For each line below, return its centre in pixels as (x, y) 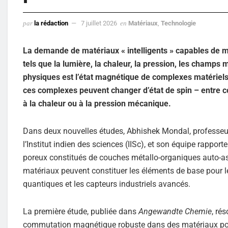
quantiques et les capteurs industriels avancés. (107, 184)
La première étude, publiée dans (81, 211)
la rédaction (51, 23)
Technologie (178, 23)
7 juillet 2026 (99, 23)
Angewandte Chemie (175, 211)
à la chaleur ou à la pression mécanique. (97, 103)
